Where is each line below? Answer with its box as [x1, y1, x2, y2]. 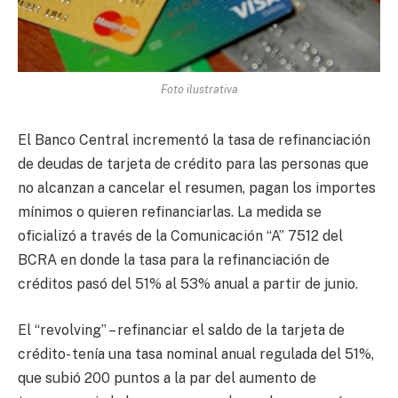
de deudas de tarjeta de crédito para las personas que [18, 155, 369, 173]
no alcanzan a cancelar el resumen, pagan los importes [18, 179, 376, 197]
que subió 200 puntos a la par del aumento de [18, 370, 316, 386]
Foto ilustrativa [160, 83, 238, 97]
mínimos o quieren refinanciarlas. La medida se [18, 203, 322, 221]
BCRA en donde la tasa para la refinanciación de [18, 251, 330, 269]
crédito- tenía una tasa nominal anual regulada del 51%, [18, 346, 374, 362]
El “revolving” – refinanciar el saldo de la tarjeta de [18, 322, 345, 338]
